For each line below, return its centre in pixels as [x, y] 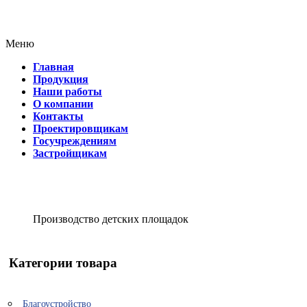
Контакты [58, 116]
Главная [53, 66]
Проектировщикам [81, 128]
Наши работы [67, 91]
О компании [63, 103]
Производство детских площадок [111, 219]
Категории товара [63, 263]
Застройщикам [70, 153]
